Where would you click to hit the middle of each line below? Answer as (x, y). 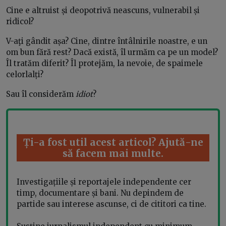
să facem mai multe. (113, 153)
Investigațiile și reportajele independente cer (104, 182)
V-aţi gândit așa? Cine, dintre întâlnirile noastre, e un (107, 41)
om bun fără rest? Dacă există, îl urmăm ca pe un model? (112, 52)
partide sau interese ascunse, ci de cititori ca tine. (111, 204)
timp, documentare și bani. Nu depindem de (100, 193)
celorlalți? (25, 74)
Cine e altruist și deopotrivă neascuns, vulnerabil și (103, 10)
